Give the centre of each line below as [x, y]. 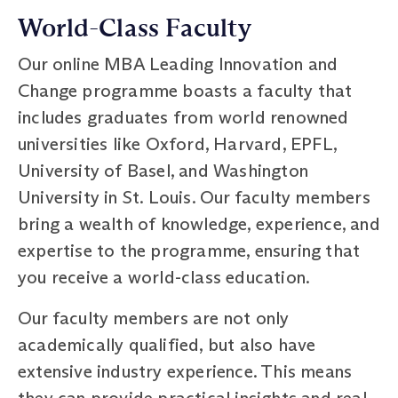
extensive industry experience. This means [185, 371]
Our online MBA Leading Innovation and [178, 64]
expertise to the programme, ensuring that [189, 250]
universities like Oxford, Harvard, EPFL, [178, 143]
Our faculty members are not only [154, 318]
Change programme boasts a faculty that [185, 90]
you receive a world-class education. [164, 277]
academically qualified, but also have [167, 344]
